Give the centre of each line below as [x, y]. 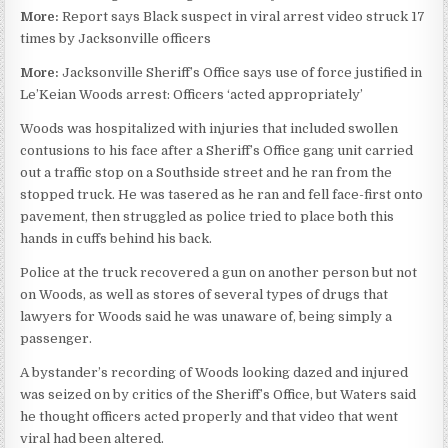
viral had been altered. [92, 438]
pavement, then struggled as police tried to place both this [207, 216]
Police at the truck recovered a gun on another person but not [219, 272]
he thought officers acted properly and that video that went [209, 416]
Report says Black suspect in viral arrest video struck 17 [244, 16]
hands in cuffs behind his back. [116, 238]
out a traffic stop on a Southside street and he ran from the [206, 172]
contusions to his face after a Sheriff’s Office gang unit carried [217, 150]
